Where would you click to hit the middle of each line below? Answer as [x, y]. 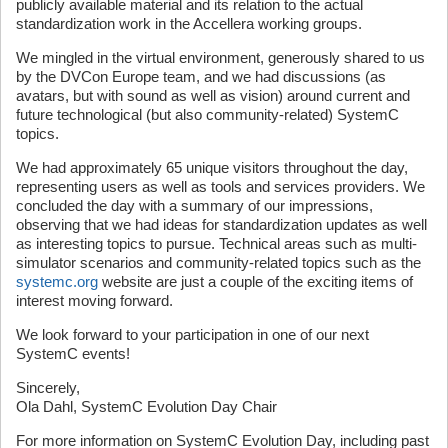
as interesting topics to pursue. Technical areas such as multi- [216, 243]
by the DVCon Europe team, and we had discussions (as [201, 76]
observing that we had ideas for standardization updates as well [221, 224]
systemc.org [57, 281]
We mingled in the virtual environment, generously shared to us [220, 57]
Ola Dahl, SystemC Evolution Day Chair [146, 406]
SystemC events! [73, 353]
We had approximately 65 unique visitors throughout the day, [212, 167]
